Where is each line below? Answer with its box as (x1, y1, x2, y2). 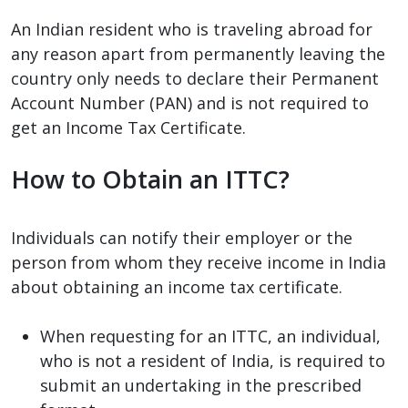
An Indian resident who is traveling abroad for (11, 17, 372, 40)
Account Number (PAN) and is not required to (11, 91, 369, 114)
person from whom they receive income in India (11, 250, 386, 273)
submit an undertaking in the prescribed (40, 373, 362, 396)
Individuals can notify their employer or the (11, 226, 352, 249)
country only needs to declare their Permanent (11, 66, 379, 89)
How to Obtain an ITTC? (11, 161, 290, 196)
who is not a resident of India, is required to (40, 349, 385, 372)
